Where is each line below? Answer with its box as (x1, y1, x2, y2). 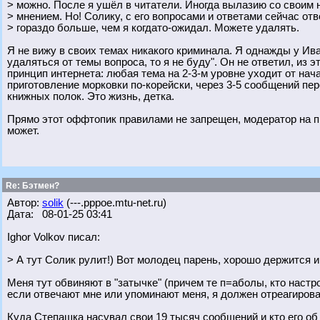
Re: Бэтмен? (4, 181, 59, 191)
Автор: (7, 197, 42, 209)
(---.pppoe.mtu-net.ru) (64, 197, 166, 209)
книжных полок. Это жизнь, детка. (7, 91, 174, 102)
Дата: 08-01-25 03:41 (7, 209, 112, 220)
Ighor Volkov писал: (7, 231, 100, 243)
